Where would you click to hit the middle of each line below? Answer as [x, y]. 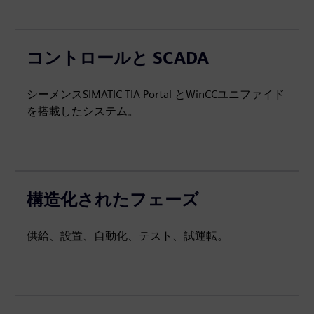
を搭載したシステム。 [83, 111]
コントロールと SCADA [118, 58]
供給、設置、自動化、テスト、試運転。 [128, 236]
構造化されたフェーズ [113, 200]
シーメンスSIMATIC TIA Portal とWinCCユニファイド [156, 95]
